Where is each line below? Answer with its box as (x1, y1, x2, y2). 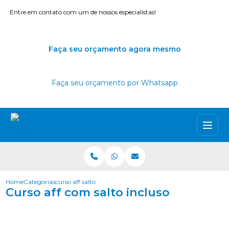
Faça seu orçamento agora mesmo (48, 44, 181, 54)
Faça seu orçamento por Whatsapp (51, 78, 178, 87)
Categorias (24, 178, 56, 186)
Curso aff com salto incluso (6, 185, 170, 199)
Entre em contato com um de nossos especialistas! (10, 8, 156, 16)
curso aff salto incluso (55, 178, 118, 186)
